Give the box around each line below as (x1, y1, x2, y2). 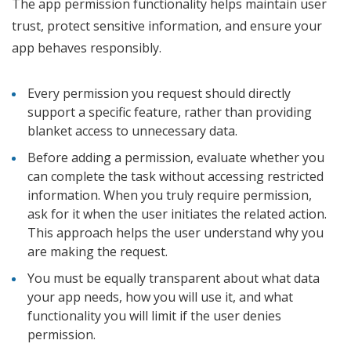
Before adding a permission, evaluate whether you (27, 149, 324, 167)
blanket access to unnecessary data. (27, 122, 241, 140)
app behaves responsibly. (12, 39, 161, 57)
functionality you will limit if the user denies (27, 307, 281, 325)
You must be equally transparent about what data (27, 270, 320, 288)
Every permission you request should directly (27, 85, 291, 103)
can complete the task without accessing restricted (27, 168, 324, 186)
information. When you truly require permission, (27, 186, 312, 204)
